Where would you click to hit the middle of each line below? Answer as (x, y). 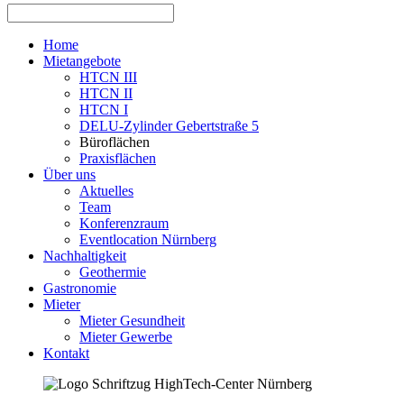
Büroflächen (115, 142)
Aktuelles (106, 190)
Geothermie (113, 271)
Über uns (69, 174)
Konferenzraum (124, 223)
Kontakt (66, 353)
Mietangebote (82, 60)
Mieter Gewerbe (126, 336)
